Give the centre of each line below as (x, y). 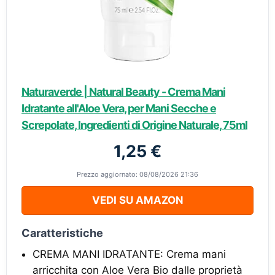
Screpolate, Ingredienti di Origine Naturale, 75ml (134, 125)
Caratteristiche (62, 233)
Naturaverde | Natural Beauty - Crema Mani (123, 92)
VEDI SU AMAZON (137, 200)
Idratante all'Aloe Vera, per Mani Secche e (119, 108)
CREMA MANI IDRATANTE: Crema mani (129, 254)
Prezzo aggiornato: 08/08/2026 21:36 (137, 174)
